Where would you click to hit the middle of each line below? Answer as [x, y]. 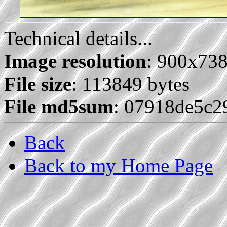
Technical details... [78, 39]
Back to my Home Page [119, 166]
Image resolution [75, 61]
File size [38, 84]
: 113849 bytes [130, 84]
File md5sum [59, 107]
